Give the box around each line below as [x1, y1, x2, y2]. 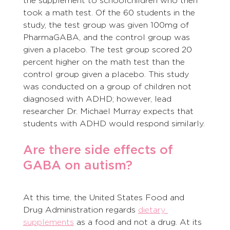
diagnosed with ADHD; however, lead [23, 94, 174, 104]
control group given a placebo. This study [23, 69, 191, 80]
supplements [23, 217, 74, 227]
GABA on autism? [23, 158, 132, 173]
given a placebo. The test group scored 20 [23, 45, 195, 55]
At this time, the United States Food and [23, 193, 187, 203]
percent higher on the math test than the [23, 57, 187, 67]
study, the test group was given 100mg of [23, 20, 191, 30]
